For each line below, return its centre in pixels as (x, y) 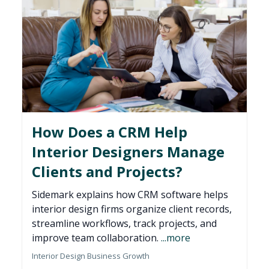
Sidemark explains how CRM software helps (130, 195)
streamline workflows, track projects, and (124, 224)
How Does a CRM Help (110, 132)
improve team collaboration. (96, 238)
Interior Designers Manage (128, 152)
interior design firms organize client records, (132, 209)
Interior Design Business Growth (91, 256)
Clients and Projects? (107, 172)
